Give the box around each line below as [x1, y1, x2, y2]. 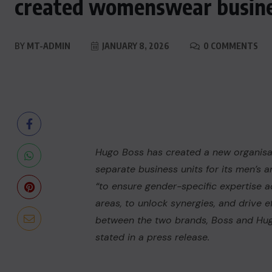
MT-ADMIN [25, 41, 70, 51]
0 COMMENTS [202, 41, 258, 51]
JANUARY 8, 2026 [100, 41, 169, 51]
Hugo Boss [95, 146, 144, 158]
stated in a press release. [95, 231, 209, 243]
